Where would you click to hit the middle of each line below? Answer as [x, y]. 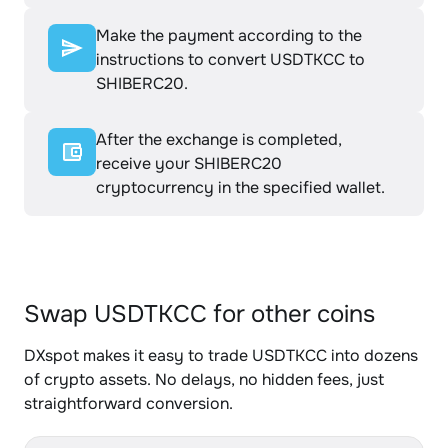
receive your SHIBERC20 [189, 163]
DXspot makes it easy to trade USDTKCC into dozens [221, 355]
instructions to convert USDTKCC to [230, 59]
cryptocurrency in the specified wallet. [240, 187]
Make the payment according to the [229, 35]
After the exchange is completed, [219, 139]
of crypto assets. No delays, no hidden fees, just [204, 379]
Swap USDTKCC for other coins [199, 314]
